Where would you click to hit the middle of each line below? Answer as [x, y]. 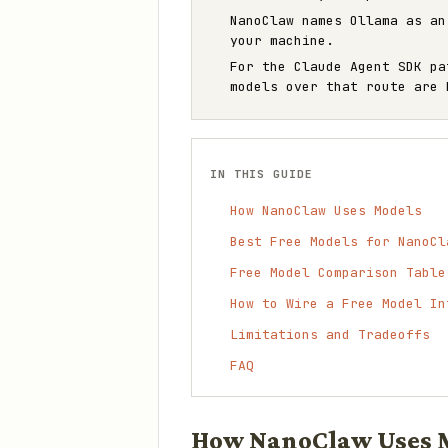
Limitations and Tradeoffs [330, 334]
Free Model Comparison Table [338, 272]
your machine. [282, 40]
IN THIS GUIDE [261, 174]
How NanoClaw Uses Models [326, 210]
